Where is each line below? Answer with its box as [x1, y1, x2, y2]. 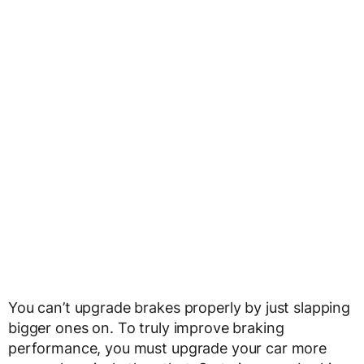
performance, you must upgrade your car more [8, 340, 327, 357]
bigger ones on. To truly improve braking [8, 319, 284, 336]
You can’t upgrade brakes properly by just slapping [8, 299, 350, 316]
